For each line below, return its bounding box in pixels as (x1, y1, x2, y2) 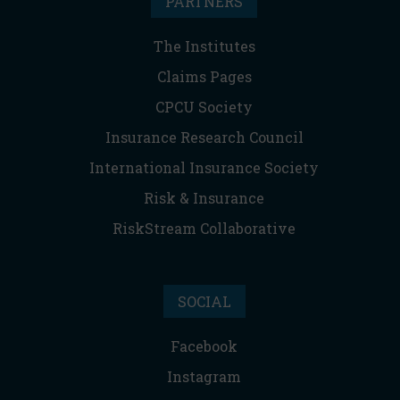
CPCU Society (155, 97, 253, 117)
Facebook (171, 337, 237, 356)
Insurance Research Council (104, 128, 304, 147)
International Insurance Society (89, 158, 319, 178)
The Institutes (153, 37, 255, 56)
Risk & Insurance (144, 188, 264, 208)
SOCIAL (177, 292, 231, 312)
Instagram (167, 367, 241, 387)
